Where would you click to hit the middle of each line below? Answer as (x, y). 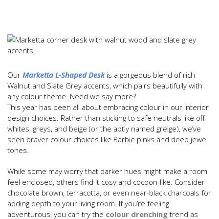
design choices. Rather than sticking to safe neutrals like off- (107, 118)
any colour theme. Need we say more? (72, 97)
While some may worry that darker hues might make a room (107, 171)
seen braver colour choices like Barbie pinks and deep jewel (108, 140)
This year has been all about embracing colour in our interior (108, 107)
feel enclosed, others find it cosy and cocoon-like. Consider (106, 182)
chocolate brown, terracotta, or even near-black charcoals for (109, 193)
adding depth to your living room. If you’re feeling (88, 204)
